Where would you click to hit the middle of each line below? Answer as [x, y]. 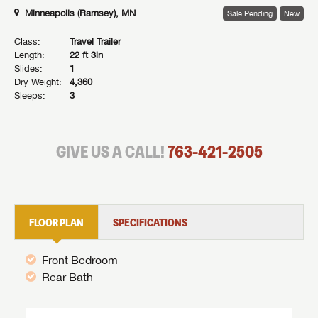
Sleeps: [30, 95]
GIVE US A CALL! [111, 151]
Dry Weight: [38, 82]
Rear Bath [67, 276]
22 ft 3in [86, 55]
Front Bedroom [80, 259]
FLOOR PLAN [56, 222]
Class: [27, 41]
